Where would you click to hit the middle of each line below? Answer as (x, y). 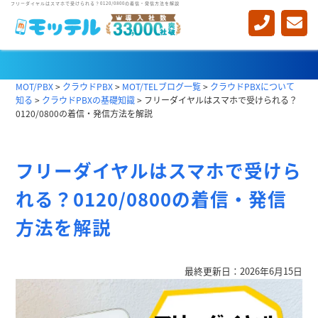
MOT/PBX (35, 86)
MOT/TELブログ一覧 (161, 86)
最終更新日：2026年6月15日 (243, 271)
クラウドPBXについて (252, 86)
